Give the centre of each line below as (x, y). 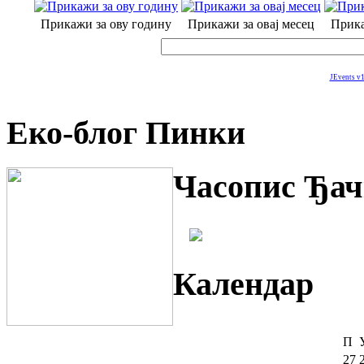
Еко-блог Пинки (126, 133)
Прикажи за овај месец (251, 24)
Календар (243, 284)
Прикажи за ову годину (106, 24)
